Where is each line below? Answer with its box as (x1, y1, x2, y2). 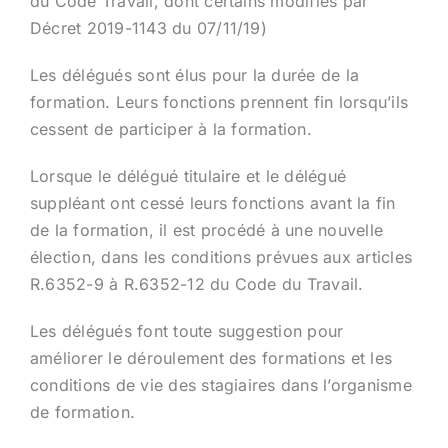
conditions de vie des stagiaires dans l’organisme (29, 374, 412, 395)
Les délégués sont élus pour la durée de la (29, 64, 360, 85)
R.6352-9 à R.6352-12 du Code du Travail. (29, 273, 364, 294)
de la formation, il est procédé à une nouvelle (29, 219, 384, 240)
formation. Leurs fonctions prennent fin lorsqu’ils (29, 91, 408, 112)
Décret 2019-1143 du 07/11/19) (29, 17, 267, 38)
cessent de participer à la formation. (29, 118, 312, 139)
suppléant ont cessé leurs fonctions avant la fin (29, 192, 396, 213)
